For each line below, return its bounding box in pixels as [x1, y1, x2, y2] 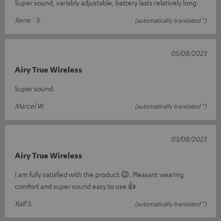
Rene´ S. [15, 15, 41, 25]
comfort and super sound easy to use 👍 [15, 182, 136, 191]
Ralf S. [15, 199, 33, 208]
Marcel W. [15, 101, 45, 110]
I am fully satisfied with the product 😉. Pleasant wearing [15, 170, 184, 179]
